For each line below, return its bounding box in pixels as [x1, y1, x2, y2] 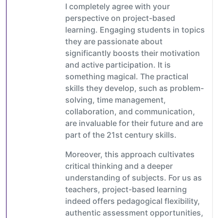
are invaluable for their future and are [65, 118, 203, 128]
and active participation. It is [65, 59, 171, 70]
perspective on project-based [65, 13, 175, 23]
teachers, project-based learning [65, 184, 187, 194]
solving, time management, [65, 94, 166, 105]
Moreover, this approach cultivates [65, 149, 195, 159]
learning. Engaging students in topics [65, 24, 205, 35]
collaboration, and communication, [65, 106, 195, 116]
